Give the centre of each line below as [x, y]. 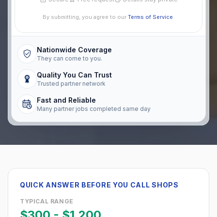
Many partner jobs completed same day [94, 109]
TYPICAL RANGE [47, 201]
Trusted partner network [71, 84]
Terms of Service [150, 17]
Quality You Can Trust [74, 75]
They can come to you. [70, 58]
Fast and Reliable [66, 100]
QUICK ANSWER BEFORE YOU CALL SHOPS [99, 185]
